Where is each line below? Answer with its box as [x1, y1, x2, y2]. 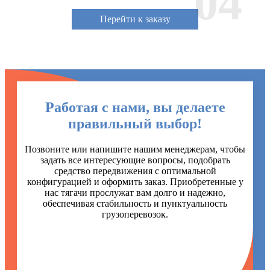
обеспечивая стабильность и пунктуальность [43, 198, 227, 209]
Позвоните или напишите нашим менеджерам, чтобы [25, 143, 245, 154]
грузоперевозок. [102, 209, 168, 219]
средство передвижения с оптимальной [54, 165, 216, 176]
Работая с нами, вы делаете [45, 99, 225, 115]
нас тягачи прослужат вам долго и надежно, [45, 187, 225, 198]
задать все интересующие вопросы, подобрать [40, 154, 230, 165]
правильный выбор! [68, 115, 202, 131]
